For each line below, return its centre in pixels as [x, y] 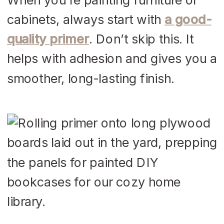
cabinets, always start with [86, 19]
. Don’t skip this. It [141, 39]
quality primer [48, 39]
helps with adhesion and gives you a [112, 58]
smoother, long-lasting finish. [91, 78]
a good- [188, 19]
